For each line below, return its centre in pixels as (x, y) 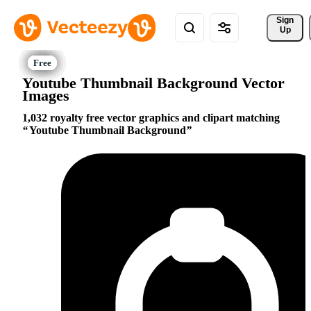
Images (46, 95)
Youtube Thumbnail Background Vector (153, 83)
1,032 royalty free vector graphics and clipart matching (151, 118)
